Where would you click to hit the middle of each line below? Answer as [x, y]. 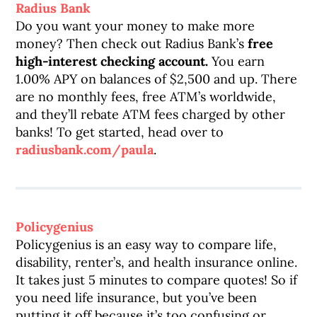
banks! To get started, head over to [120, 132]
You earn [237, 61]
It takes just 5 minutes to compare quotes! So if [157, 280]
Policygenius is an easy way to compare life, [146, 244]
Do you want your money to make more [136, 26]
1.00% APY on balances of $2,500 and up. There [157, 79]
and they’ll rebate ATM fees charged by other [151, 114]
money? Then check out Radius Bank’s [132, 44]
